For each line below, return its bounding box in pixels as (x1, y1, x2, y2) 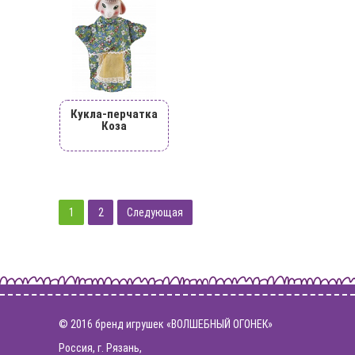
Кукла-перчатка (71, 106, 158, 121)
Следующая (127, 205, 183, 219)
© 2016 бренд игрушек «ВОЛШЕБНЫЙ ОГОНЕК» (59, 317, 273, 330)
